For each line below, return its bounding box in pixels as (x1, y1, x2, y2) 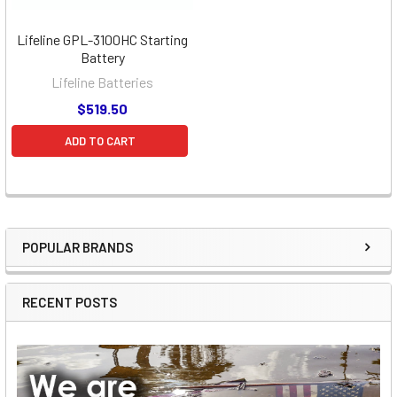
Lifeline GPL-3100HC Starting (17, 30, 188, 48)
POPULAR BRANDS (22, 238, 133, 255)
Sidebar (21, 248, 110, 281)
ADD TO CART (64, 133, 136, 148)
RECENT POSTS (22, 293, 117, 310)
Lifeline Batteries (51, 73, 153, 90)
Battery (80, 48, 125, 66)
